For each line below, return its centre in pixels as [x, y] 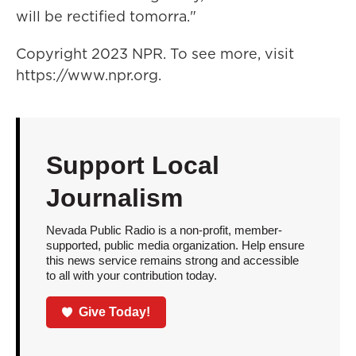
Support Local [132, 165]
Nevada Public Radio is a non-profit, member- [164, 230]
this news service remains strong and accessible [172, 260]
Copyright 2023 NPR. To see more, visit [155, 53]
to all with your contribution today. [131, 275]
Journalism [114, 197]
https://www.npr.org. [89, 75]
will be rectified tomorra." [106, 16]
